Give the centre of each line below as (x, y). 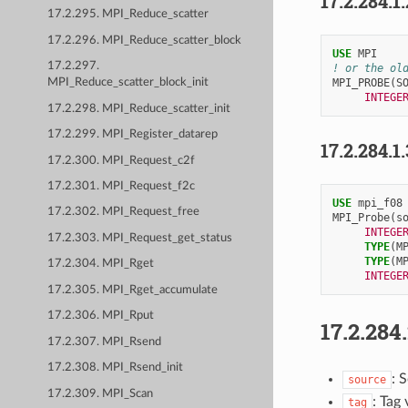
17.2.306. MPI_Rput (101, 316)
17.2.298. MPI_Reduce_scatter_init (139, 108)
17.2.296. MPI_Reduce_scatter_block (145, 40)
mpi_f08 (380, 203)
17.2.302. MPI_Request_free (124, 212)
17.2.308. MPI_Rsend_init (116, 368)
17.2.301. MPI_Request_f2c (122, 186)
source (367, 379)
